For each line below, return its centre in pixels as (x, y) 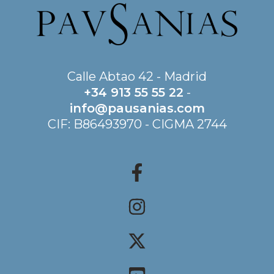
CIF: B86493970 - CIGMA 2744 (137, 124)
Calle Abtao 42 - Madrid (137, 76)
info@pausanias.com (137, 108)
